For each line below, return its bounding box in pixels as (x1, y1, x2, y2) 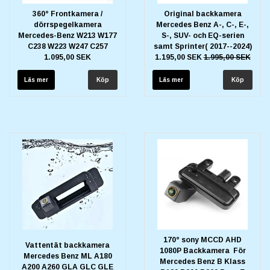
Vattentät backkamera (25, 240, 110, 250)
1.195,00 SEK (154, 52, 204, 61)
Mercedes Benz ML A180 (23, 251, 112, 260)
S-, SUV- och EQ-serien (161, 31, 244, 40)
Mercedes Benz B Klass (160, 257, 245, 266)
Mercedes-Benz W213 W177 (18, 31, 117, 40)
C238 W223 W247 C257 (27, 42, 108, 51)
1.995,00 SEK (203, 52, 251, 61)
